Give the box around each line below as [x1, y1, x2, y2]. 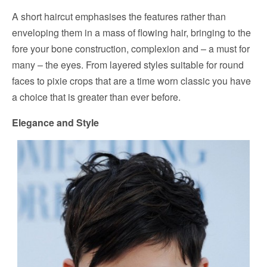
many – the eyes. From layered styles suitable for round [12, 58, 244, 72]
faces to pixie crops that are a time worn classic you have [12, 74, 251, 88]
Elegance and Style [12, 116, 99, 130]
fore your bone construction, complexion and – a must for [12, 42, 250, 56]
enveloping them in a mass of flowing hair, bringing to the [12, 26, 251, 40]
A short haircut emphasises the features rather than [12, 10, 226, 24]
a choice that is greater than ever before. [12, 90, 181, 104]
